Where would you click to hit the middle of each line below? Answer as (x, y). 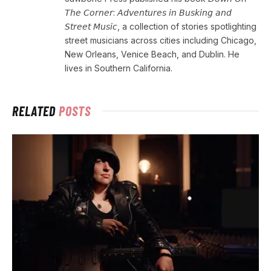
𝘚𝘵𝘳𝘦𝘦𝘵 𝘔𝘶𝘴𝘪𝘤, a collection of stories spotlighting (161, 26)
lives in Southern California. (119, 68)
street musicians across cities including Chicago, (161, 40)
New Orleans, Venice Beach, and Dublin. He (152, 54)
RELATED (36, 110)
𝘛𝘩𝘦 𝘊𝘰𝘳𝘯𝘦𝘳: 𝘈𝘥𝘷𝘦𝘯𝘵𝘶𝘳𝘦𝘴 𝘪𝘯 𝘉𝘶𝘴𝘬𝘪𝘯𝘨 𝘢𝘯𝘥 (148, 12)
